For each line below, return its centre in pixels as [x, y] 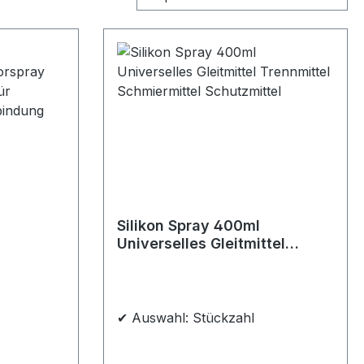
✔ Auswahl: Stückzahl [186, 318]
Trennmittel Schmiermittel [210, 262]
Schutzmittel [162, 279]
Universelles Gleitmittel [201, 244]
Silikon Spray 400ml [188, 226]
